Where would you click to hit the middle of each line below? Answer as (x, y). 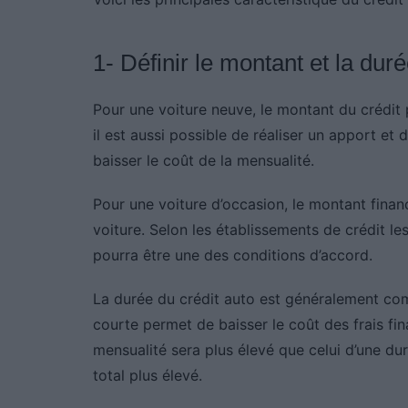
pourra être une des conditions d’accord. (233, 255)
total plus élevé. (148, 376)
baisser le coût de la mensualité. (204, 161)
